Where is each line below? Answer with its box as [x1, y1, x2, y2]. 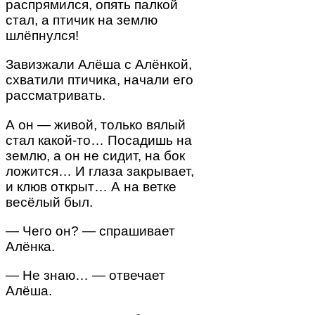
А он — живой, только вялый [6, 117, 186, 132]
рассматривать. [6, 88, 105, 103]
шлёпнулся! [6, 28, 79, 44]
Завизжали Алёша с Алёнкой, [6, 57, 192, 72]
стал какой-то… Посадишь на [6, 132, 192, 148]
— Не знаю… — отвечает [6, 267, 165, 283]
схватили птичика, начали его [6, 72, 193, 88]
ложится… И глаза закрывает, [6, 163, 194, 179]
